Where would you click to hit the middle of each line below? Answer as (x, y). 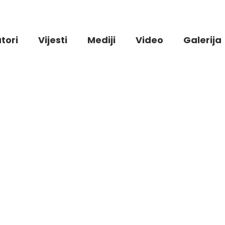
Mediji (101, 40)
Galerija (202, 40)
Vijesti (53, 40)
